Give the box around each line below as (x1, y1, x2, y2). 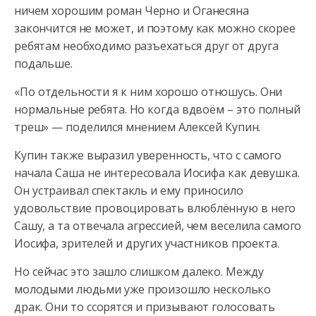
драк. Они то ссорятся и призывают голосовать (14, 299, 275, 315)
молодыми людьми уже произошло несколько (14, 281, 272, 297)
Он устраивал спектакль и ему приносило (14, 183, 243, 198)
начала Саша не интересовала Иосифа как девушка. (14, 165, 300, 181)
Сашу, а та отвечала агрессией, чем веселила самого (14, 218, 302, 233)
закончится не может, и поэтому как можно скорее (14, 20, 296, 36)
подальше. (14, 56, 73, 71)
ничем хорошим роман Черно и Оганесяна (14, 3, 249, 18)
